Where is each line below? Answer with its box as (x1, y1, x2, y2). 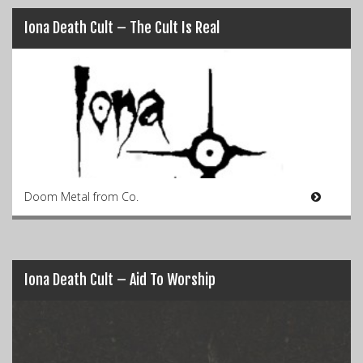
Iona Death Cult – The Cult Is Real (24, 19, 220, 36)
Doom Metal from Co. (24, 189, 139, 204)
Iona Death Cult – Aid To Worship (24, 271, 216, 288)
